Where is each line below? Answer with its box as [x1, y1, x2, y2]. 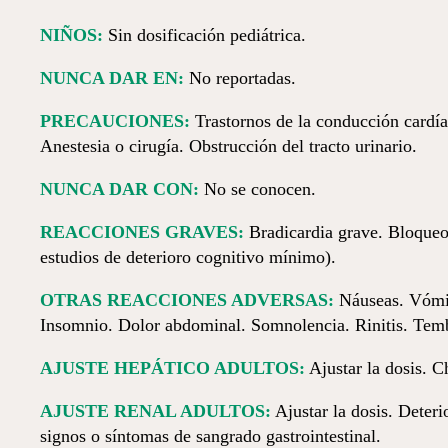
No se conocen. [199, 179, 316, 199]
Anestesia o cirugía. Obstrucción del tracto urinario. [40, 136, 417, 156]
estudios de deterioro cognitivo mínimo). [40, 247, 336, 267]
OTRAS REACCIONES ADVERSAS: [40, 290, 334, 310]
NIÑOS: [40, 25, 103, 45]
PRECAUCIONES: [40, 111, 190, 131]
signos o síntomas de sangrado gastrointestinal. [40, 426, 381, 446]
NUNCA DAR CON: [40, 179, 199, 199]
